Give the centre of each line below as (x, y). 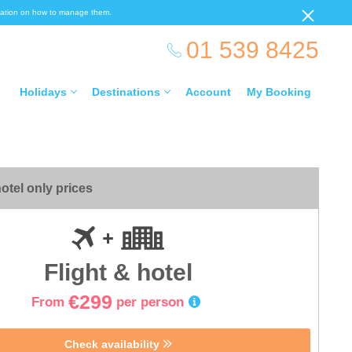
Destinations (126, 92)
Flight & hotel (118, 272)
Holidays (43, 92)
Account (208, 92)
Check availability (113, 344)
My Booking (279, 92)
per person (150, 302)
